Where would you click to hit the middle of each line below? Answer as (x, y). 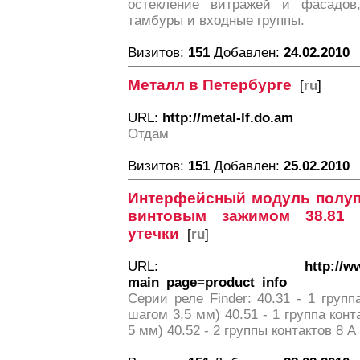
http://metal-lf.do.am (228, 118)
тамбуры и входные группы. (216, 20)
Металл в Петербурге (210, 85)
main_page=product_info (207, 282)
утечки (153, 233)
